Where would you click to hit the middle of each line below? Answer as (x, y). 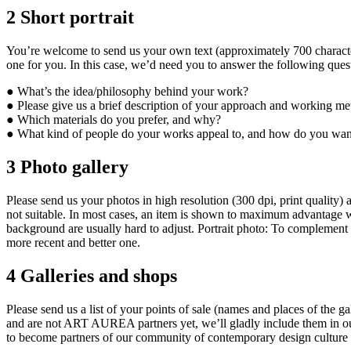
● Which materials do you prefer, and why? (114, 120)
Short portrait (75, 18)
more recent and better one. (73, 242)
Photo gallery (72, 166)
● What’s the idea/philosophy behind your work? (127, 92)
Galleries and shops (96, 275)
